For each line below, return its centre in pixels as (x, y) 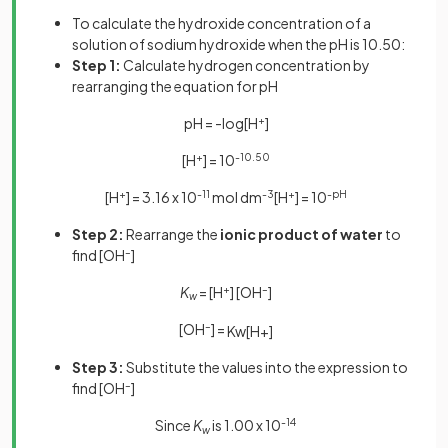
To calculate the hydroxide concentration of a (221, 22)
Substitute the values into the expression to (267, 367)
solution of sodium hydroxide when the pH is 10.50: (238, 43)
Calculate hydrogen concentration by (245, 64)
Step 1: (96, 64)
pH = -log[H (220, 122)
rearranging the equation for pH (175, 85)
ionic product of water (301, 233)
